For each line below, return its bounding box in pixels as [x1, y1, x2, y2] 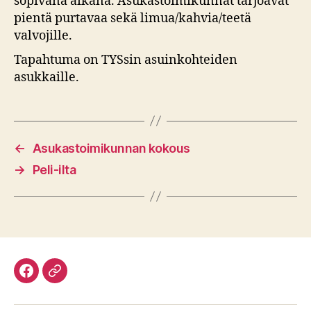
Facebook [25, 271, 83, 287]
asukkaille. [14, 69, 79, 85]
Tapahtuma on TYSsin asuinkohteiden [14, 51, 237, 68]
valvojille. [14, 27, 72, 44]
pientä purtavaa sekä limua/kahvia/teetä [14, 10, 251, 26]
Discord [53, 271, 98, 287]
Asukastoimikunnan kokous [32, 140, 190, 155]
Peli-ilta [32, 162, 76, 177]
